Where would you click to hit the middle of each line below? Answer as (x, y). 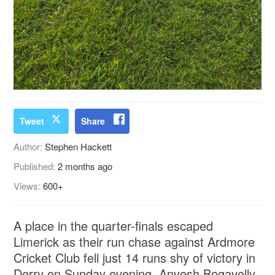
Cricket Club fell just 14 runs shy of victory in (135, 257)
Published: (36, 166)
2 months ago (85, 166)
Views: (29, 185)
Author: (29, 146)
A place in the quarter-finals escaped (114, 225)
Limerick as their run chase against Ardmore (134, 241)
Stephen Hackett (79, 146)
